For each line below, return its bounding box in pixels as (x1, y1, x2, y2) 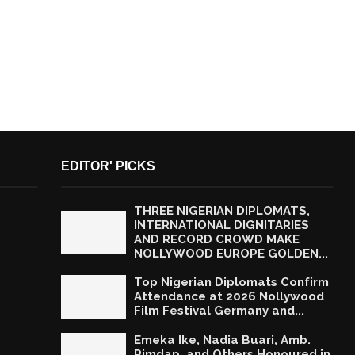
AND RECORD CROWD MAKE (133, 231, 300, 246)
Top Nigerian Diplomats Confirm (133, 275, 329, 290)
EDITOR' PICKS (60, 158, 155, 173)
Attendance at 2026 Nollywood (133, 289, 324, 304)
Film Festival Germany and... (133, 303, 304, 319)
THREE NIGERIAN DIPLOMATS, (133, 203, 310, 218)
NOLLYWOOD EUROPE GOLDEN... (133, 246, 328, 261)
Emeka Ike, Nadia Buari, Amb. (133, 332, 311, 347)
